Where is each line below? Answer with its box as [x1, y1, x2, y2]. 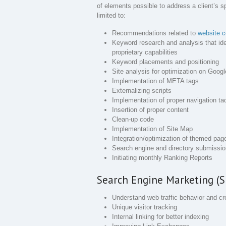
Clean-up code [112, 115, 154, 123]
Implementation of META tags [112, 77, 199, 85]
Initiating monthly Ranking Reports [112, 153, 212, 161]
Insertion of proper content [112, 105, 189, 114]
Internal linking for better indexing [112, 213, 209, 221]
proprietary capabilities [112, 48, 178, 56]
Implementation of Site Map [112, 125, 193, 133]
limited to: [97, 11, 126, 19]
